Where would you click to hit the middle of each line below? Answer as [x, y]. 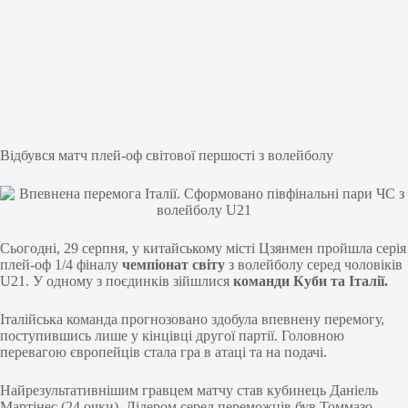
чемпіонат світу [175, 265]
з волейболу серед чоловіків [316, 265]
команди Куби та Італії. [311, 281]
